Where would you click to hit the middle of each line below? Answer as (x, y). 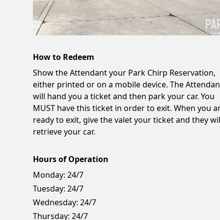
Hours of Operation (71, 159)
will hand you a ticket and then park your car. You (124, 96)
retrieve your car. (64, 131)
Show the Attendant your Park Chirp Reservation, (124, 72)
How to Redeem (64, 57)
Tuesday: (49, 188)
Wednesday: (56, 202)
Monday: (49, 175)
